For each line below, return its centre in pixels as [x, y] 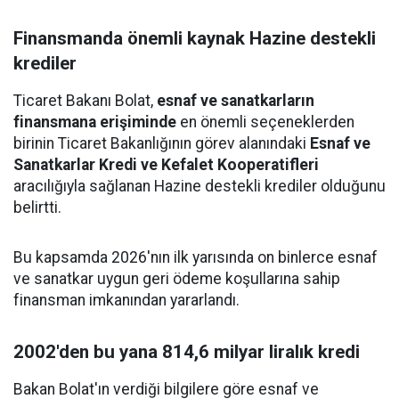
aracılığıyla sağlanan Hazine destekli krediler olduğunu [199, 186]
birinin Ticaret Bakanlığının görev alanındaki [162, 143]
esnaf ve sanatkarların [236, 101]
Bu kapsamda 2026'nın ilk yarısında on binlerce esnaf [195, 257]
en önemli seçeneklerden [265, 122]
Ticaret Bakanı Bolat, [85, 101]
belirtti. [37, 208]
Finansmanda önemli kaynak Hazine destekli [195, 38]
